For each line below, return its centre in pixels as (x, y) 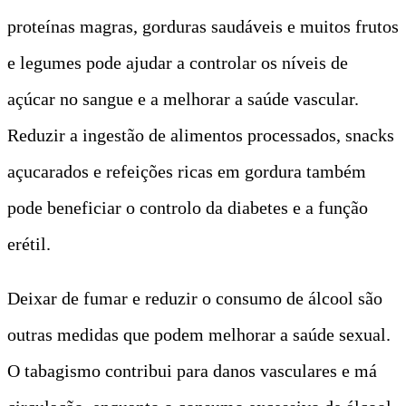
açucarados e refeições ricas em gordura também (187, 171)
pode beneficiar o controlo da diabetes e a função (188, 207)
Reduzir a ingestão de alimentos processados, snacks (201, 135)
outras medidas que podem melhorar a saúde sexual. (199, 334)
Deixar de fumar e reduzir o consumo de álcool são (195, 298)
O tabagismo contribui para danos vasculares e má (192, 370)
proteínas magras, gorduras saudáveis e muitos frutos (203, 26)
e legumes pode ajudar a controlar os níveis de (178, 62)
